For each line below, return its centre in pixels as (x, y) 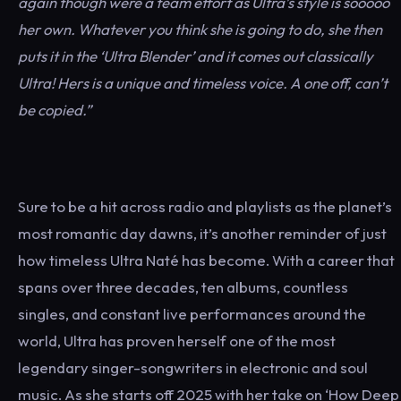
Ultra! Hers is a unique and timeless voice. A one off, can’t (203, 83)
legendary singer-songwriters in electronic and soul (193, 367)
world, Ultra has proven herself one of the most (177, 341)
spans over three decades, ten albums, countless (183, 287)
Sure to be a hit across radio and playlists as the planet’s (205, 206)
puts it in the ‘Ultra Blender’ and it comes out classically (196, 56)
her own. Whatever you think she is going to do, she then (200, 29)
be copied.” (56, 110)
